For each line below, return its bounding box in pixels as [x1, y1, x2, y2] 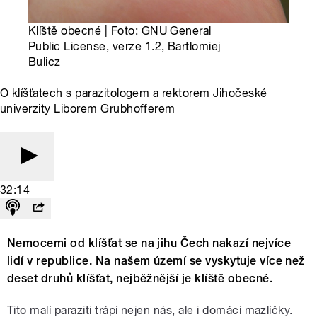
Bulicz [28, 55, 61, 69]
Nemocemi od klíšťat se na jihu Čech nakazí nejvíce [7, 236, 292, 250]
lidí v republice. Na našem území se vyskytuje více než [7, 254, 305, 268]
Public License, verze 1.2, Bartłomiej [28, 40, 221, 54]
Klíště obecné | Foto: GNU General [28, 24, 212, 38]
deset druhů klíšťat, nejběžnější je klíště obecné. [7, 272, 273, 286]
